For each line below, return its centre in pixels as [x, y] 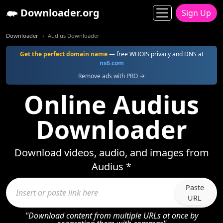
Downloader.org [59, 13]
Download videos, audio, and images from [111, 153]
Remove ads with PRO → [111, 76]
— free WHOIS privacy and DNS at [155, 54]
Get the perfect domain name [63, 54]
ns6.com [111, 63]
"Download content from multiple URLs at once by [111, 216]
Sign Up [196, 13]
